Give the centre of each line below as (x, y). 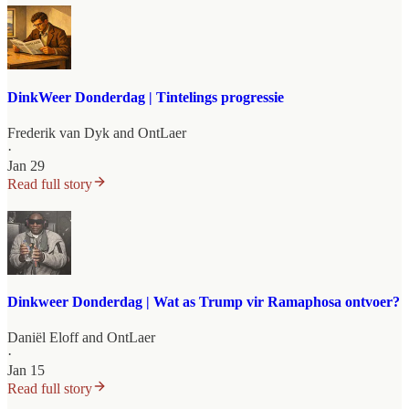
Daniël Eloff (43, 338)
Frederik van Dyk (58, 132)
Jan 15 (26, 371)
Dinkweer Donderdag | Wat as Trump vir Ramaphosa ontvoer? (204, 302)
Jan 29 (26, 165)
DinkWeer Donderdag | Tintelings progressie (146, 97)
